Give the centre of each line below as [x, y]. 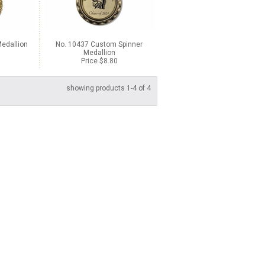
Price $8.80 [99, 61]
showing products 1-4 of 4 [109, 88]
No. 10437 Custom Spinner [99, 44]
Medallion [99, 53]
